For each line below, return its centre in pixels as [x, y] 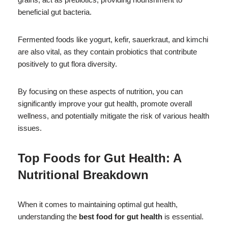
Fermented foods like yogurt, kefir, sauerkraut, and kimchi [113, 39]
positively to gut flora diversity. [67, 64]
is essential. [183, 216]
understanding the [48, 216]
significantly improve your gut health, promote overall [105, 103]
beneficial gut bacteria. [55, 12]
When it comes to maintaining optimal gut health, [98, 204]
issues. [30, 128]
